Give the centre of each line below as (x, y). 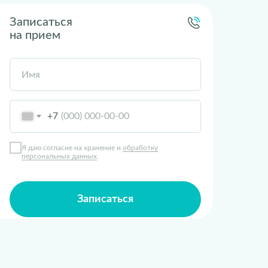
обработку (140, 147)
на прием (35, 35)
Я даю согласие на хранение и (72, 147)
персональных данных (59, 156)
